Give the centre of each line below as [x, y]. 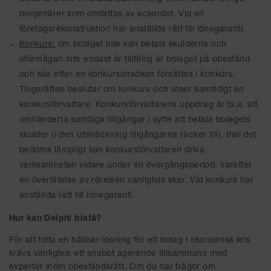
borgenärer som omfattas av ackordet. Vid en [112, 15]
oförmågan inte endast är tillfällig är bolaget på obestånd [135, 60]
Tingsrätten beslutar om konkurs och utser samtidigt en [132, 90]
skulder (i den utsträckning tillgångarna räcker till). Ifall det [138, 135]
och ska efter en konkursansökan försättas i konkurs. [127, 75]
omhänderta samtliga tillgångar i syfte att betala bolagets [135, 120]
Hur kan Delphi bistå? [55, 219]
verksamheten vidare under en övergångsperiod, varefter [135, 166]
